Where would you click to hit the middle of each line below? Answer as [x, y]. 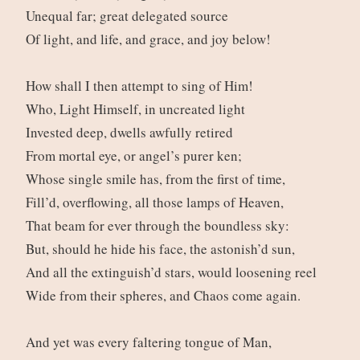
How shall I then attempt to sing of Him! [141, 86]
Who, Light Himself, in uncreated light [137, 109]
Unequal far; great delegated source [129, 16]
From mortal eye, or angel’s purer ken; [136, 156]
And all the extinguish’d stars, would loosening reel [173, 272]
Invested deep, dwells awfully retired [131, 133]
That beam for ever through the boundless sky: [160, 226]
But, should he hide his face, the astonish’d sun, [162, 249]
